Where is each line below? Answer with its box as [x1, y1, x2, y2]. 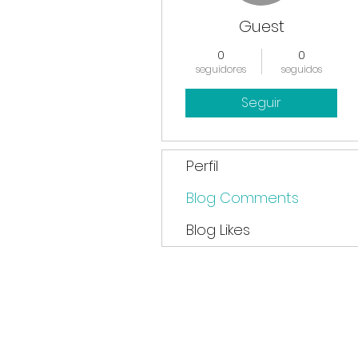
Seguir [241, 93, 281, 112]
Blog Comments [186, 188, 299, 208]
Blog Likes [186, 220, 250, 240]
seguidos [281, 62, 322, 76]
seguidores [196, 62, 246, 76]
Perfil [186, 156, 218, 176]
